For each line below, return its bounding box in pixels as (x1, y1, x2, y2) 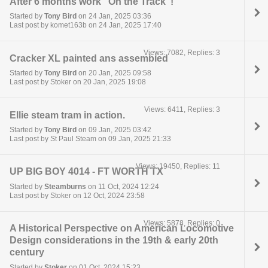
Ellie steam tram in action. (10, 109, 125, 120)
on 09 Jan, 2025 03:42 (77, 125, 151, 134)
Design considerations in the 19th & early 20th (10, 235, 218, 246)
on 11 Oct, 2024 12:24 (86, 182, 159, 191)
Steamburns (44, 182, 86, 191)
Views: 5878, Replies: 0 (144, 219, 221, 227)
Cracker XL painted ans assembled (10, 53, 168, 63)
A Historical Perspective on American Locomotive (10, 223, 234, 234)
